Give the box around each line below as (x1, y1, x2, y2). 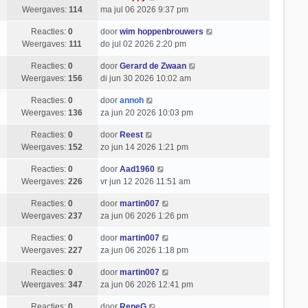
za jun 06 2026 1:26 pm (100, 211, 188, 221)
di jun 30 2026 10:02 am (100, 74, 191, 83)
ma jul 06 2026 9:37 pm (100, 5, 188, 14)
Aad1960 (119, 164, 155, 174)
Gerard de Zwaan (119, 61, 186, 71)
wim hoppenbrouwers (119, 27, 203, 36)
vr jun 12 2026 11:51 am (100, 177, 190, 186)
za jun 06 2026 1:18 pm (100, 245, 188, 255)
